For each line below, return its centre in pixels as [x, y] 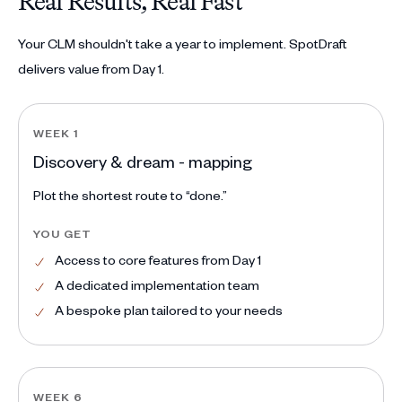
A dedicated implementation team [157, 284]
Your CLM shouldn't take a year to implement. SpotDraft [183, 43]
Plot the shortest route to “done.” [130, 195]
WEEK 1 [56, 132]
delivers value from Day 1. [91, 68]
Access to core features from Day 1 [158, 259]
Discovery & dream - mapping [143, 161]
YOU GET [62, 233]
